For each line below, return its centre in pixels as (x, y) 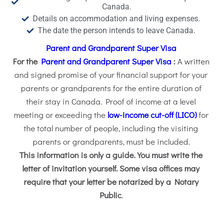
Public (110, 195)
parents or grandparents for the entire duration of (111, 88)
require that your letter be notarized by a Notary (111, 182)
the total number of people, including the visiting (111, 128)
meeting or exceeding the (60, 115)
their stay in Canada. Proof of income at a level (111, 102)
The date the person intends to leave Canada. (117, 31)
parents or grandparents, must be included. (111, 142)
